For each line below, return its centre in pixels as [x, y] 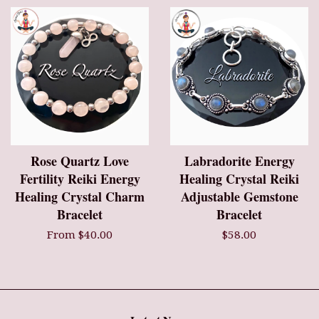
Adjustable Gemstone [239, 197]
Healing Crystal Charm [80, 197]
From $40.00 [80, 235]
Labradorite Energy [239, 161]
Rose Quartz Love [80, 161]
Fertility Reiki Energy [80, 179]
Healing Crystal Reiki [239, 179]
